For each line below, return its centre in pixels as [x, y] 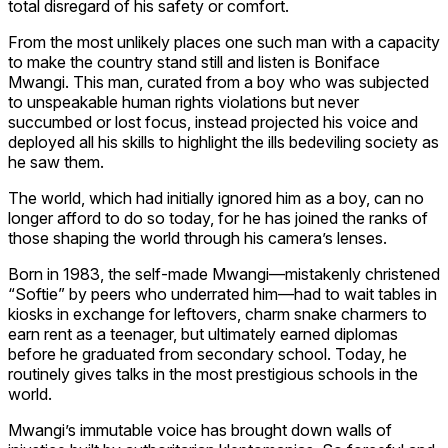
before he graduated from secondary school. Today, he [207, 353]
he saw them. [56, 161]
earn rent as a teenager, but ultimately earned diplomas [203, 333]
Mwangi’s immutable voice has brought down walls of [200, 429]
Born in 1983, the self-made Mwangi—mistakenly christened [224, 273]
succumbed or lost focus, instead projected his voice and [213, 121]
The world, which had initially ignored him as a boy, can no [216, 197]
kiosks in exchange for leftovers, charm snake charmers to [217, 313]
